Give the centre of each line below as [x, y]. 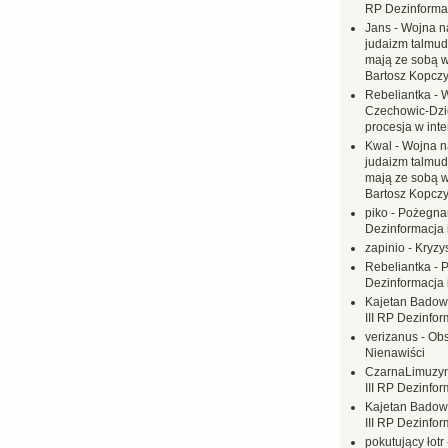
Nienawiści [395, 353]
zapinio [385, 248]
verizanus [391, 337]
